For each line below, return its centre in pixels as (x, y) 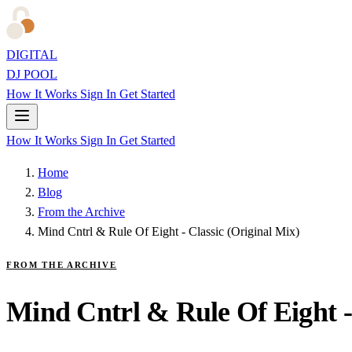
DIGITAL (32, 55)
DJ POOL (32, 74)
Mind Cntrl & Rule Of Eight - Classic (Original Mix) (169, 231)
